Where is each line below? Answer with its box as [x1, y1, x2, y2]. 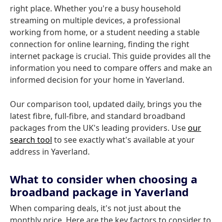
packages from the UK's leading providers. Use [10, 122, 188, 133]
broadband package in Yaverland [10, 184, 189, 199]
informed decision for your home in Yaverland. [10, 74, 184, 85]
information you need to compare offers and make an [10, 62, 212, 73]
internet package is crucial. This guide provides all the [10, 51, 211, 61]
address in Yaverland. [10, 146, 90, 157]
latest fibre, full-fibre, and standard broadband [10, 111, 185, 121]
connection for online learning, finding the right [10, 39, 189, 50]
